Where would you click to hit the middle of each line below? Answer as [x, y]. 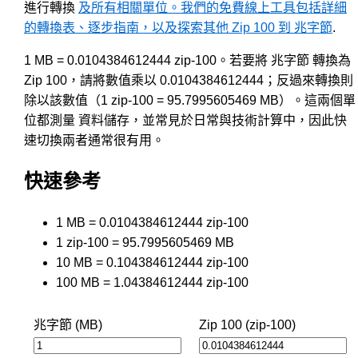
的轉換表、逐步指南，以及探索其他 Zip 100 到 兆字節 [178, 27]
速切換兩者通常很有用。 [94, 140]
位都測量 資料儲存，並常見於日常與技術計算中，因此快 [185, 120]
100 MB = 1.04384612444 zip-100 [152, 282]
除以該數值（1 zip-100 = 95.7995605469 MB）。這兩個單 [190, 100]
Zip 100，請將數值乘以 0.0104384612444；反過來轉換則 [189, 80]
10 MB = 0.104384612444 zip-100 [152, 262]
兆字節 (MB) [68, 324]
